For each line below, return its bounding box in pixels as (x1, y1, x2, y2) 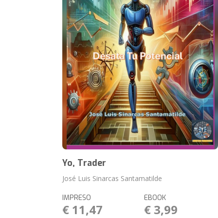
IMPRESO (62, 193, 91, 202)
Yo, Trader (62, 157, 107, 169)
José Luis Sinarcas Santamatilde (62, 174, 163, 183)
